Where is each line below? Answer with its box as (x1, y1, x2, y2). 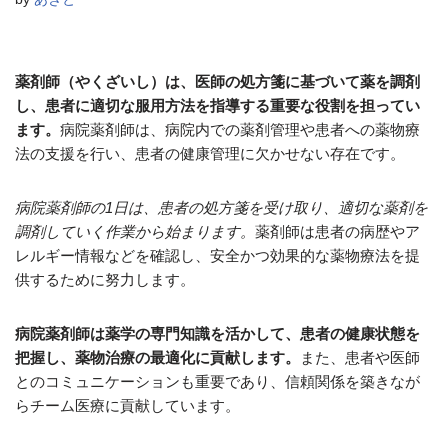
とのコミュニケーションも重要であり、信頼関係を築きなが (15, 373, 420, 390)
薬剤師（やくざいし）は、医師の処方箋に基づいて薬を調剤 (15, 73, 420, 90)
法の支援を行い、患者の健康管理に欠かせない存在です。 (15, 145, 405, 162)
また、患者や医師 (300, 349, 420, 366)
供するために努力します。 (15, 271, 195, 288)
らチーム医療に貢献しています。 (15, 397, 240, 414)
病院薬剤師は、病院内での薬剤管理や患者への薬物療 (60, 121, 420, 138)
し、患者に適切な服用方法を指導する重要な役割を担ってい (15, 97, 420, 114)
